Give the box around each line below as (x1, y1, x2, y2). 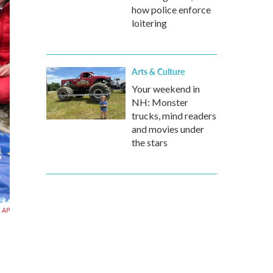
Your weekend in (132, 83, 200, 94)
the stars (132, 136, 168, 148)
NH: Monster (132, 96, 188, 108)
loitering (132, 17, 167, 29)
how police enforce (132, 4, 211, 15)
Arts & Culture (132, 65, 185, 77)
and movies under (132, 123, 204, 135)
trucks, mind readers (132, 110, 216, 121)
